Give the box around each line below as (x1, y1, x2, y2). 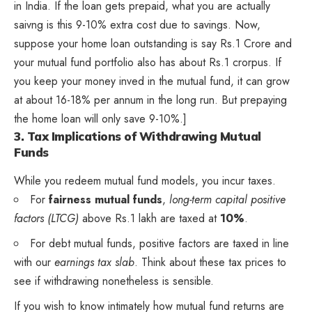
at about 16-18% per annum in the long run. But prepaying (14, 91, 287, 108)
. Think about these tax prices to (134, 254, 286, 271)
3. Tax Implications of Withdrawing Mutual (14, 128, 261, 143)
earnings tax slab (54, 254, 134, 271)
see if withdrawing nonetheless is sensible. (14, 273, 214, 290)
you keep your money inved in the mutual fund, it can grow (14, 72, 290, 89)
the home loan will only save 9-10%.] (14, 110, 187, 127)
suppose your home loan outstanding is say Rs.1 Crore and (14, 35, 292, 52)
